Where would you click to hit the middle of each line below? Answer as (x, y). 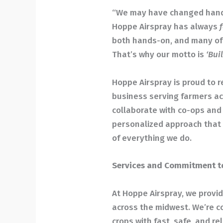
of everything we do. (152, 138)
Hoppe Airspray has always (166, 27)
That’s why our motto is (159, 55)
